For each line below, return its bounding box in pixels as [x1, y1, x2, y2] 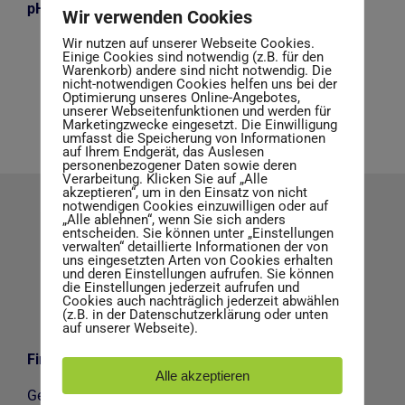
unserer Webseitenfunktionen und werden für [61, 102, 331, 119]
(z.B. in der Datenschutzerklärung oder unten [61, 306, 328, 323]
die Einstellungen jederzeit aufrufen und [61, 278, 299, 296]
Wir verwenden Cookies [61, 5, 252, 28]
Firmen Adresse [26, 351, 131, 369]
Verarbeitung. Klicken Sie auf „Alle [61, 170, 268, 187]
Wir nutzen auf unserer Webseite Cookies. [61, 34, 315, 52]
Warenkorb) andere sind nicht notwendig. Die [61, 61, 332, 79]
